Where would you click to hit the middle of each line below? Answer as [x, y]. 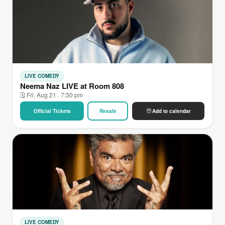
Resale [108, 111]
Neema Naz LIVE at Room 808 [72, 86]
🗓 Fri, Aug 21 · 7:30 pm [51, 94]
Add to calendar [171, 111]
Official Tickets [52, 111]
